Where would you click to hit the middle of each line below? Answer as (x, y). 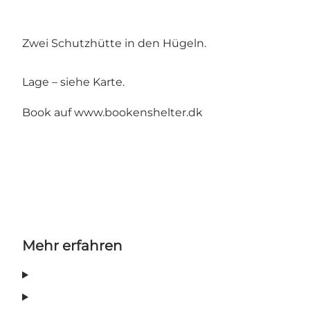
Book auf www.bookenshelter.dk (112, 113)
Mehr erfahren (72, 246)
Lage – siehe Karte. (73, 82)
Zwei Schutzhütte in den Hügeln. (114, 44)
